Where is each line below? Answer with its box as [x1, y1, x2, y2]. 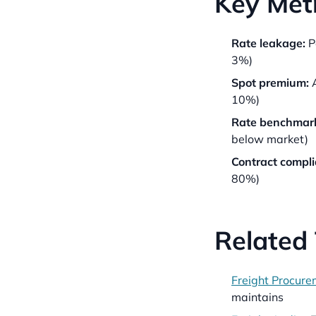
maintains [231, 290, 284, 304]
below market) [231, 132, 308, 146]
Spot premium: [231, 75, 309, 90]
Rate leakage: [231, 36, 305, 50]
